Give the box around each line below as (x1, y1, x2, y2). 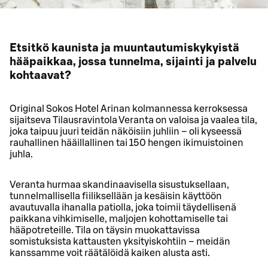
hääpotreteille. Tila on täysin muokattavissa (10, 225, 200, 235)
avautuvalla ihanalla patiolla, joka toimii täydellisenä (10, 202, 236, 212)
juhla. (10, 149, 33, 159)
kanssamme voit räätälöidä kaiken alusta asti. (10, 248, 210, 258)
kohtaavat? (10, 69, 71, 81)
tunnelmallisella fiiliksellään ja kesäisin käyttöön (10, 191, 222, 201)
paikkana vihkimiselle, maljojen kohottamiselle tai (10, 214, 228, 224)
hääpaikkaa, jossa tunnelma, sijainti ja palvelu (10, 56, 257, 68)
